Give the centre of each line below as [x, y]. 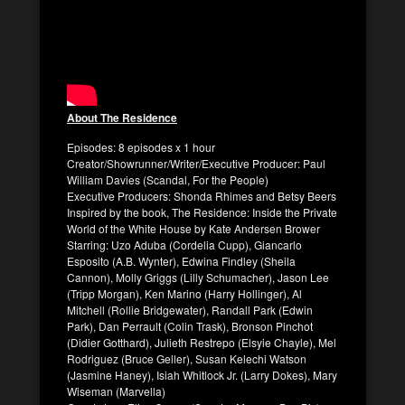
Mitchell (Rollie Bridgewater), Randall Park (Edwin [190, 309]
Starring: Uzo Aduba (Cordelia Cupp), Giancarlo [184, 244]
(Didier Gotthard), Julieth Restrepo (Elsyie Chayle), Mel [202, 342]
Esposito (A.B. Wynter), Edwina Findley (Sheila [181, 260]
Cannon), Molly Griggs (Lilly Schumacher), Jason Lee [198, 277]
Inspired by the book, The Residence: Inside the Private [202, 212]
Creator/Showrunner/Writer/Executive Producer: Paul [196, 163]
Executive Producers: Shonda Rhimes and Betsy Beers [202, 195]
